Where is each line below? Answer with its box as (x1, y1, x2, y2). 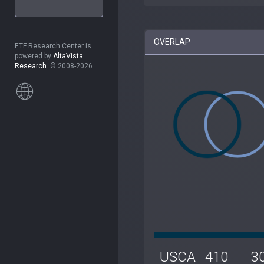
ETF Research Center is (15, 42, 91, 50)
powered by (15, 52, 53, 60)
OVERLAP (154, 37, 190, 47)
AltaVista (53, 52, 83, 60)
